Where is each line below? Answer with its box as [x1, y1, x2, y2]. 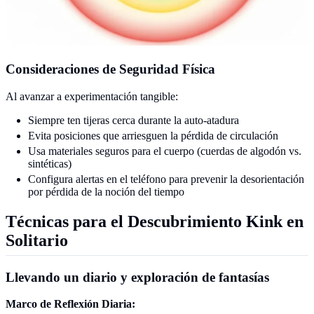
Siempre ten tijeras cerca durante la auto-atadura [28, 114, 239, 126]
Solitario [6, 231, 68, 250]
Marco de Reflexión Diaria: [6, 298, 135, 310]
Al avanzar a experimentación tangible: [6, 90, 178, 102]
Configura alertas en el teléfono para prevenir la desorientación [28, 172, 304, 185]
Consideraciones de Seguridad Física [6, 61, 215, 76]
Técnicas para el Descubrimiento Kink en [6, 212, 303, 231]
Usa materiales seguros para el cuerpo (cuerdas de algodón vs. [28, 144, 301, 157]
